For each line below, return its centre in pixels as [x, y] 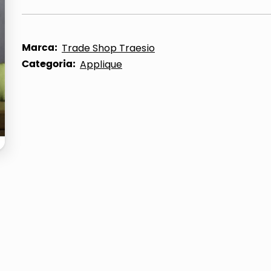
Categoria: [49, 64]
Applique [101, 64]
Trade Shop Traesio [108, 48]
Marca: [40, 48]
